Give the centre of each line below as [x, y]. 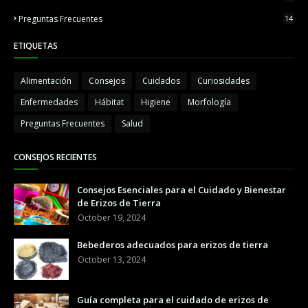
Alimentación [46, 81]
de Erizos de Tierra [119, 203]
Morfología [209, 102]
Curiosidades [223, 81]
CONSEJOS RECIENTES [55, 157]
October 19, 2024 [112, 218]
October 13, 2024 [112, 260]
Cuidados [161, 81]
